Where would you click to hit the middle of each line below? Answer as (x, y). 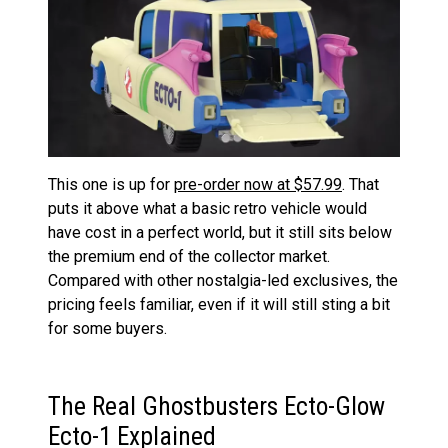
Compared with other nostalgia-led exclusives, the (223, 280)
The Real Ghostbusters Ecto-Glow (216, 406)
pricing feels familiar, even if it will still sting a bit (219, 304)
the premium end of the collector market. (189, 256)
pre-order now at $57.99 (258, 184)
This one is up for (111, 184)
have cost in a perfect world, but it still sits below (220, 232)
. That (360, 184)
